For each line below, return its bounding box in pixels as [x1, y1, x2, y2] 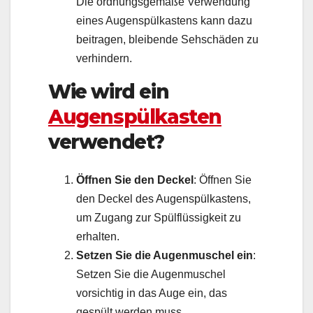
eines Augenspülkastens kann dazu [76, 15, 252, 27]
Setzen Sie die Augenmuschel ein [76, 249, 253, 261]
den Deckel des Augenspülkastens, [76, 192, 251, 205]
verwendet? [48, 130, 165, 154]
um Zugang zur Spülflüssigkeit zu [76, 211, 241, 224]
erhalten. [76, 230, 119, 242]
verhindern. [76, 52, 132, 65]
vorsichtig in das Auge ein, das [76, 286, 227, 299]
